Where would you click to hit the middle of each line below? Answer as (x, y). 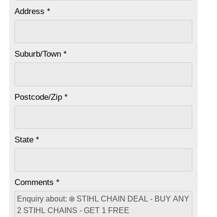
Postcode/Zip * (41, 97)
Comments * (37, 183)
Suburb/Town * (41, 54)
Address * (33, 11)
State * (27, 139)
